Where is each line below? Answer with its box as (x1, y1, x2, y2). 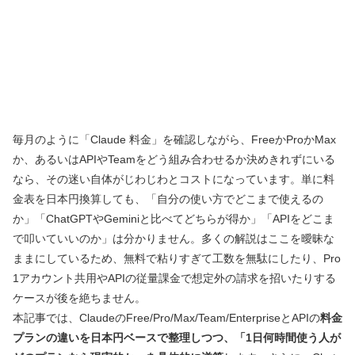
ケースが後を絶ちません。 (13, 292, 146, 305)
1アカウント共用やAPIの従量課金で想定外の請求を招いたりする (13, 272, 336, 285)
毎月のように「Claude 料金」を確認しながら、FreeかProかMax (13, 133, 336, 147)
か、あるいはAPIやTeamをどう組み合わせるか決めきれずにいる (13, 153, 335, 166)
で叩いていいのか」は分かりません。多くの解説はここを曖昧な (13, 232, 334, 246)
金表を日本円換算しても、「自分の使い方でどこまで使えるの (13, 193, 323, 206)
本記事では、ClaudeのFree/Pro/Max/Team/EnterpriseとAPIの (13, 311, 320, 325)
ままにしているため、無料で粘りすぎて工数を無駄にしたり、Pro (13, 252, 341, 265)
